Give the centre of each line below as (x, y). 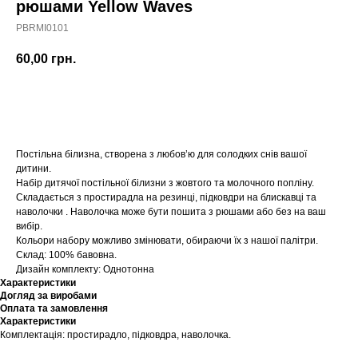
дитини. (34, 169)
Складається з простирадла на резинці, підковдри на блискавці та (166, 198)
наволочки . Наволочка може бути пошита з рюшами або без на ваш (171, 212)
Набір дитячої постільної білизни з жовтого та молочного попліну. (165, 183)
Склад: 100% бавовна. (66, 255)
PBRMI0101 (42, 28)
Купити (179, 103)
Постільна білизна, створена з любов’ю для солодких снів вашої (161, 155)
